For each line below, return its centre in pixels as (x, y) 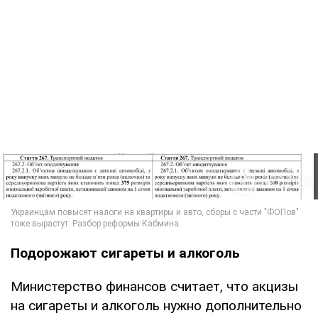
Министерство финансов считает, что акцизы (154, 287)
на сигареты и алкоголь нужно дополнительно (156, 306)
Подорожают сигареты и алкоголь (125, 253)
